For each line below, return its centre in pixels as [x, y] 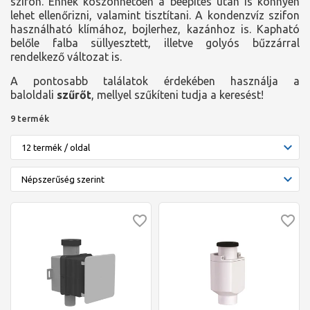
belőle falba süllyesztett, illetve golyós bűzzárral [155, 43]
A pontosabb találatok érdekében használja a [155, 81]
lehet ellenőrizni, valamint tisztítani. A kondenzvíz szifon [155, 15]
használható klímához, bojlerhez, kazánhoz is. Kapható [155, 29]
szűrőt [74, 95]
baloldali [34, 95]
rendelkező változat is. [67, 57]
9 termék [30, 118]
